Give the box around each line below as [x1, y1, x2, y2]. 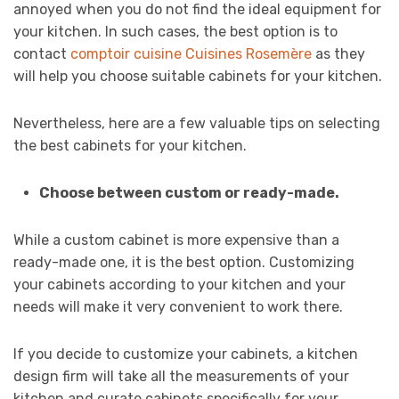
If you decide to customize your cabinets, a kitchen [13, 346, 358, 363]
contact [13, 45, 70, 63]
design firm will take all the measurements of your [13, 368, 349, 386]
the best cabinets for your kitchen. [13, 137, 247, 155]
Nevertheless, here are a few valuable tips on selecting [13, 115, 380, 133]
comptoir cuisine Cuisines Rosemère [70, 45, 312, 63]
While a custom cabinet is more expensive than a [13, 232, 339, 249]
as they [312, 45, 365, 63]
